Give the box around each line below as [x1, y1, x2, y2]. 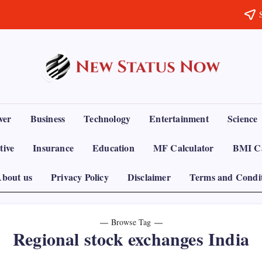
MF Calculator [153, 140, 214, 154]
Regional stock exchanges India [13, 225, 249, 251]
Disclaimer [127, 170, 171, 184]
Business [30, 111, 65, 125]
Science [227, 111, 258, 125]
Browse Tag [111, 216, 151, 227]
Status [130, 106, 153, 119]
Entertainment [149, 111, 209, 125]
